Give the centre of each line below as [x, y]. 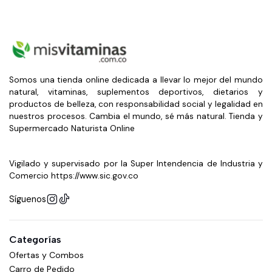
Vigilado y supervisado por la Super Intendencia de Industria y [136, 163]
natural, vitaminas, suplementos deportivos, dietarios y [136, 92]
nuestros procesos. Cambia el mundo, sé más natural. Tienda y [136, 116]
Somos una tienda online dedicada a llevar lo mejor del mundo [136, 80]
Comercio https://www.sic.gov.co [74, 175]
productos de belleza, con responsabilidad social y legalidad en [136, 104]
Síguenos [28, 199]
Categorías [35, 239]
